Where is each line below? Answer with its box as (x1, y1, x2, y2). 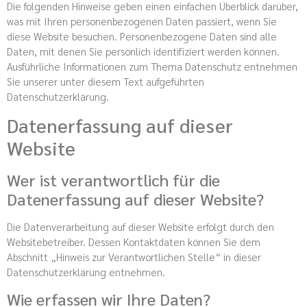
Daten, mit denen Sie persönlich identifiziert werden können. (7, 44, 280, 58)
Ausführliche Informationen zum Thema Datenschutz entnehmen (7, 59, 297, 73)
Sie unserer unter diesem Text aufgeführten (7, 74, 204, 88)
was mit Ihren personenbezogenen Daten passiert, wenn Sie (7, 14, 277, 27)
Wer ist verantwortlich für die (7, 168, 220, 191)
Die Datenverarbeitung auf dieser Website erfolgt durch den (7, 219, 274, 233)
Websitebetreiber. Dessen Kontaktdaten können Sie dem (7, 234, 260, 248)
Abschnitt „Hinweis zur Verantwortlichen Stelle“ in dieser (7, 249, 261, 263)
